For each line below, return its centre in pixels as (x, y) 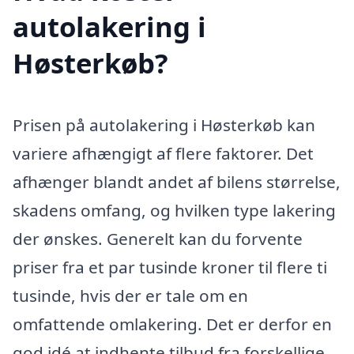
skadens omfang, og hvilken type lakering (174, 210)
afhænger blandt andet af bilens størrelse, (177, 181)
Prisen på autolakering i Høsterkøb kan (164, 124)
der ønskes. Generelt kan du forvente (158, 238)
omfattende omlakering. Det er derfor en (172, 324)
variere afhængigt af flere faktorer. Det (163, 153)
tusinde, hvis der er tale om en (130, 295)
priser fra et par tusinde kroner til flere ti (170, 267)
